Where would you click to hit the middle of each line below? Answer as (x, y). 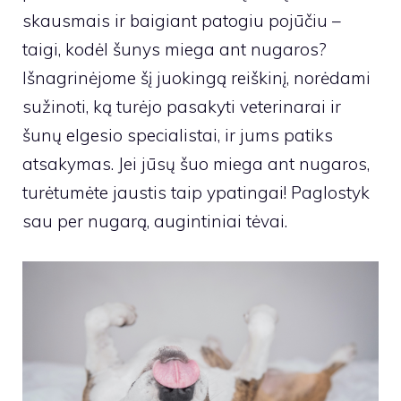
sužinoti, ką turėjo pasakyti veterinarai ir (182, 107)
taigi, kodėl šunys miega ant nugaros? (175, 49)
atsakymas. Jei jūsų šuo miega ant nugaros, (196, 164)
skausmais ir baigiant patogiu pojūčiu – (182, 21)
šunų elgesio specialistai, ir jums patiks (178, 135)
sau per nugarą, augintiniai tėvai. (155, 221)
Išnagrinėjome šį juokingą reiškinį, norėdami (196, 78)
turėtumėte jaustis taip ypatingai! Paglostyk (196, 192)
